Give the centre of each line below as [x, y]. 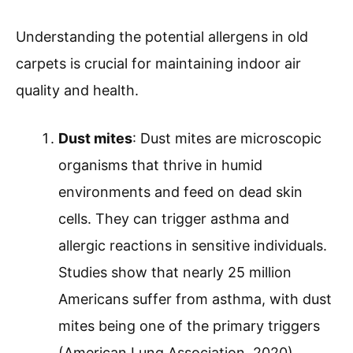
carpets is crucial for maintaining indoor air [158, 64]
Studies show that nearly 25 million [175, 273]
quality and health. [77, 91]
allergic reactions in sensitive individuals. [193, 246]
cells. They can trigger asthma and [174, 219]
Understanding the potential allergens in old [162, 37]
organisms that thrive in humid [160, 165]
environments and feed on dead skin [180, 192]
